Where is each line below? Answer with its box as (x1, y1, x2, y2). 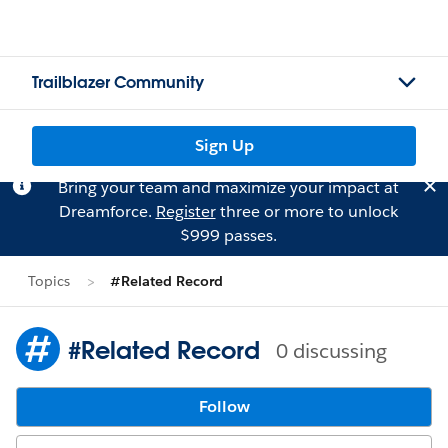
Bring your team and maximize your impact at (57, 177, 399, 198)
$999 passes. (179, 225, 277, 246)
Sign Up (194, 135, 254, 156)
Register (155, 201, 216, 222)
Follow (198, 396, 250, 417)
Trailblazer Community (32, 72, 204, 93)
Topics (28, 272, 70, 290)
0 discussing (276, 337, 387, 364)
